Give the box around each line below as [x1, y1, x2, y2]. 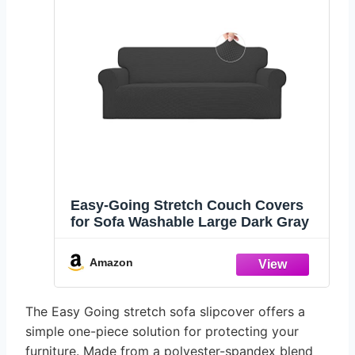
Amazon [90, 256, 133, 269]
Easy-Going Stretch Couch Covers [71, 197, 303, 214]
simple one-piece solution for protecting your [25, 323, 299, 339]
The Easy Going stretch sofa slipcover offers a [25, 303, 305, 319]
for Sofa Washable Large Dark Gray [71, 214, 309, 231]
